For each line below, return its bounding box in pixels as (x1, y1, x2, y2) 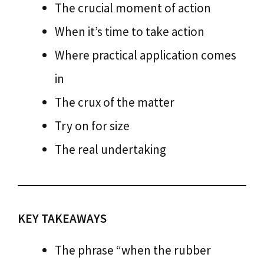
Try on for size (55, 118, 130, 134)
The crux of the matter (55, 94, 174, 110)
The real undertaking (55, 141, 166, 157)
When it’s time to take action (55, 24, 204, 39)
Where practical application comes (55, 47, 236, 63)
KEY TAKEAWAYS (18, 210, 107, 226)
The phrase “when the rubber (55, 242, 211, 258)
